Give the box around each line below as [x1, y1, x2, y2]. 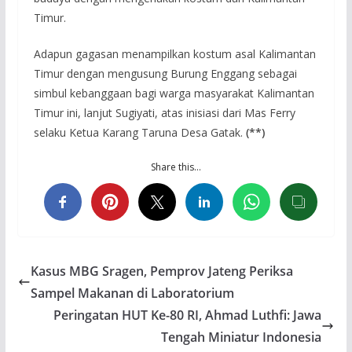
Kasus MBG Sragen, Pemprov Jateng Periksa [30, 262, 293, 280]
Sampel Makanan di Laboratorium [30, 284, 234, 302]
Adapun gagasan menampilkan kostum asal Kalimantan [33, 46, 316, 61]
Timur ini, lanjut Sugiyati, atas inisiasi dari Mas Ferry [33, 104, 295, 120]
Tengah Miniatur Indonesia [161, 328, 322, 346]
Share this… [150, 159, 201, 174]
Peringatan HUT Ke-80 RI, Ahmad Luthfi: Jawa [53, 306, 322, 324]
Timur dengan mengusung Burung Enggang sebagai [33, 65, 297, 81]
